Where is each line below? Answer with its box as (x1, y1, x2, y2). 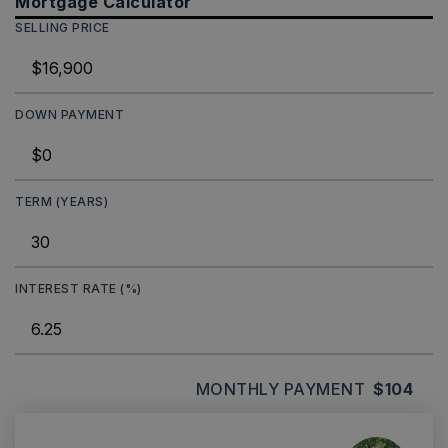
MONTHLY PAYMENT (195, 379, 365, 399)
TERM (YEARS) (15, 194, 108, 209)
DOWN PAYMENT (15, 107, 124, 122)
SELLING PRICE (15, 20, 110, 35)
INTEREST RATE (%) (15, 281, 142, 296)
